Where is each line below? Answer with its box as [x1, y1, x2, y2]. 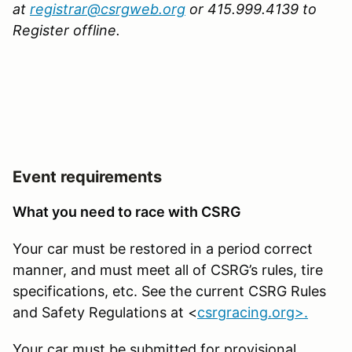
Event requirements [13, 167, 162, 186]
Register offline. [13, 21, 120, 38]
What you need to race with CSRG [13, 203, 241, 220]
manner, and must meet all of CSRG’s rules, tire [13, 261, 323, 278]
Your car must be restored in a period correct [13, 240, 313, 257]
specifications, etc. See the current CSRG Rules [13, 282, 326, 299]
